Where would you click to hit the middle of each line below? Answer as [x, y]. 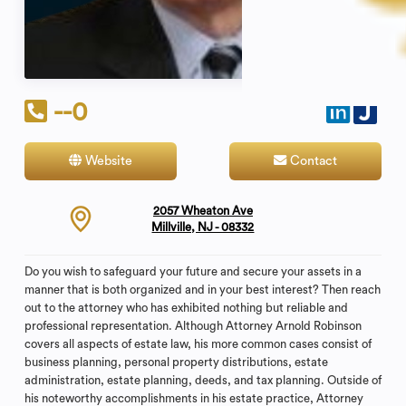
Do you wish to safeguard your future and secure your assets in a [193, 271]
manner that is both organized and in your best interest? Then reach [202, 289]
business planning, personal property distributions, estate [176, 362]
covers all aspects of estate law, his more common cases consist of [198, 343]
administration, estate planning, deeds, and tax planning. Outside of [203, 380]
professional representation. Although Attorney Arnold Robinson [193, 325]
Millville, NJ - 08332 [203, 227]
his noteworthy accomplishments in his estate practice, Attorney [193, 398]
